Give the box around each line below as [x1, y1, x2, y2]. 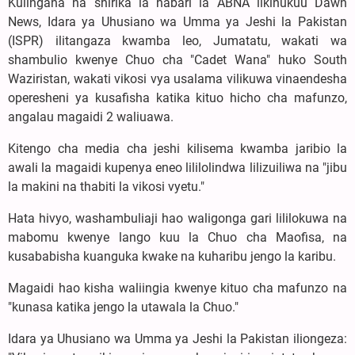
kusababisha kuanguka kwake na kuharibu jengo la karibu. [8, 249, 336, 265]
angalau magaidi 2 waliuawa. [8, 109, 174, 125]
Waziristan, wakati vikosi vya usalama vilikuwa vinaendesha [8, 71, 347, 87]
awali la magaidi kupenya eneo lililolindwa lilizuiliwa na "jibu [8, 160, 347, 176]
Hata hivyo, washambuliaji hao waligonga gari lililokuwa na [8, 211, 347, 227]
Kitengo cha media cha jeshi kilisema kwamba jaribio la [8, 141, 347, 157]
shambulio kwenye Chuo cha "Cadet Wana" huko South [8, 52, 347, 68]
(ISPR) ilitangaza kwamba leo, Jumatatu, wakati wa [8, 33, 347, 49]
